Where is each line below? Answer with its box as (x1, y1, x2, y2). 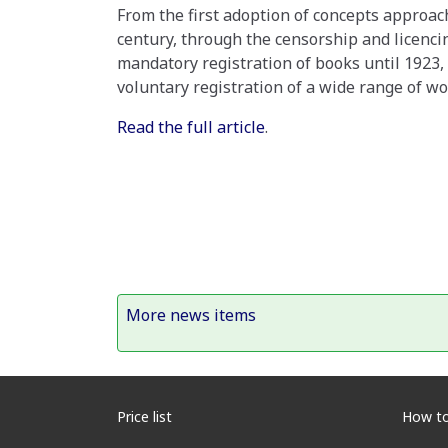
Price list (117, 407, 172, 426)
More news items (126, 304, 256, 326)
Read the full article (117, 116, 265, 138)
